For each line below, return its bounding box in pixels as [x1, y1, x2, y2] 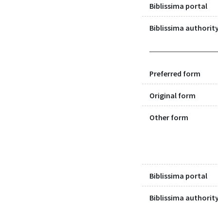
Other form [149, 112, 188, 122]
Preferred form [149, 68, 200, 78]
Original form [149, 90, 196, 100]
